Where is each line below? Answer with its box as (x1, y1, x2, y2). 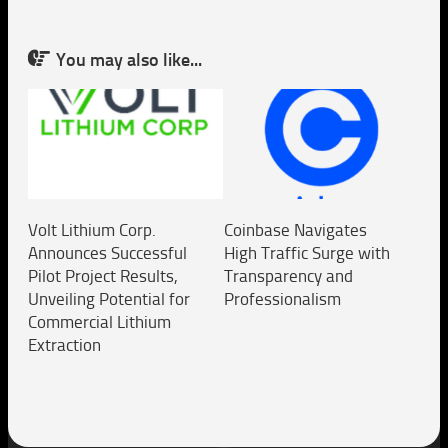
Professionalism (224, 288, 341, 309)
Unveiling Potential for (28, 288, 190, 309)
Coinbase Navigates (224, 219, 367, 240)
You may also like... (56, 48, 202, 71)
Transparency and (224, 265, 353, 286)
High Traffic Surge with (224, 242, 390, 263)
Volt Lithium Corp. (28, 219, 156, 240)
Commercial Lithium (28, 311, 171, 332)
